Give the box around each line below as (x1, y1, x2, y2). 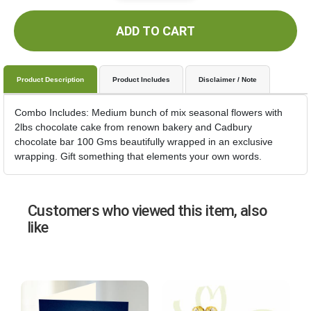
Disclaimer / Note (199, 76, 257, 83)
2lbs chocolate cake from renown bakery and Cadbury (15, 121, 252, 133)
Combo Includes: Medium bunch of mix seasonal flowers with (15, 107, 283, 118)
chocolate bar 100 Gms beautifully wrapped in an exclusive (15, 136, 273, 147)
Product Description (17, 76, 84, 83)
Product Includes (112, 76, 170, 83)
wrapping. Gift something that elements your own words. (15, 151, 262, 162)
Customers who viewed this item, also (28, 202, 267, 219)
